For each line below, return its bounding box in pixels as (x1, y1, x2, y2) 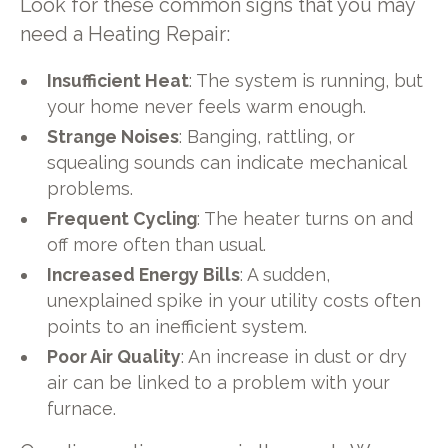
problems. (47, 178, 134, 200)
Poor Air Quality (47, 345, 182, 367)
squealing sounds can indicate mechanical (47, 152, 407, 174)
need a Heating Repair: (19, 22, 230, 46)
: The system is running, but (189, 70, 424, 92)
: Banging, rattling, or (179, 126, 356, 148)
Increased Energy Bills (47, 263, 241, 285)
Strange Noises (47, 126, 180, 148)
